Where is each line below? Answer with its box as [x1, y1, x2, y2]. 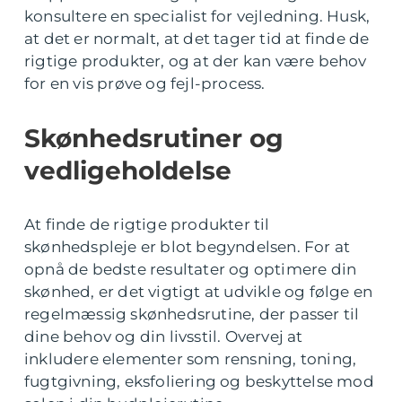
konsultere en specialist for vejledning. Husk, [24, 7, 371, 25]
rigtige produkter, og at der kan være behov [24, 52, 367, 70]
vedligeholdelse [24, 155, 232, 186]
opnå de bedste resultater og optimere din [24, 260, 357, 278]
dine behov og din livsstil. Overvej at [24, 328, 303, 345]
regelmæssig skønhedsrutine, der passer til [24, 305, 360, 323]
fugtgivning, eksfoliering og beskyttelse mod [24, 372, 374, 390]
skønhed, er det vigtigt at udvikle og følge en [24, 283, 373, 301]
